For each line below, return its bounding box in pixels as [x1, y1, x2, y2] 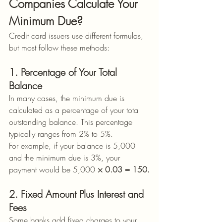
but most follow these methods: [9, 42, 110, 53]
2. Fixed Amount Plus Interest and [9, 187, 147, 201]
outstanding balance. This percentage [9, 116, 135, 127]
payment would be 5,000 [9, 164, 95, 175]
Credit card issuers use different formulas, [9, 30, 146, 41]
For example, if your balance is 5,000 [9, 140, 138, 151]
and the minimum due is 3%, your [9, 152, 122, 163]
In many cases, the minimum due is [9, 93, 127, 104]
